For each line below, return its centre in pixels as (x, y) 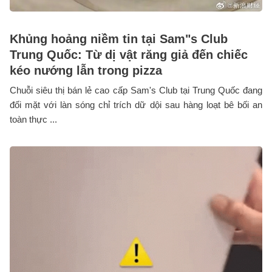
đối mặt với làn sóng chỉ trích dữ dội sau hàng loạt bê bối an (136, 104)
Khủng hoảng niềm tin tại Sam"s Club (119, 39)
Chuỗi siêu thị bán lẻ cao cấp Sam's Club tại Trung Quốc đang (136, 90)
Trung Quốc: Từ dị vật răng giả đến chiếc (129, 54)
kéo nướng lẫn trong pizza (86, 70)
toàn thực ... (33, 119)
